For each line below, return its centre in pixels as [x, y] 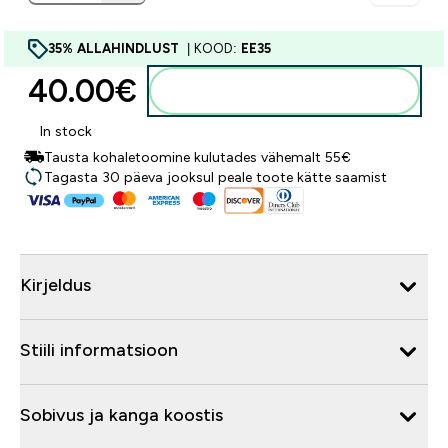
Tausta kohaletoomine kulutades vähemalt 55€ [197, 157]
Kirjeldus [55, 284]
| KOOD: [212, 48]
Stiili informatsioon [99, 349]
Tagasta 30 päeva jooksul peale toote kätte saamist [215, 177]
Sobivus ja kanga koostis [121, 414]
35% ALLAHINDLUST [115, 48]
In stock [66, 131]
